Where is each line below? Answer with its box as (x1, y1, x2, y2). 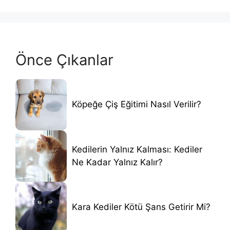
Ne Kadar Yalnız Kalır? (72, 157, 163, 167)
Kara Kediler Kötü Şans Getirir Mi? (72, 202, 210, 213)
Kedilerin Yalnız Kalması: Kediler (72, 144, 202, 155)
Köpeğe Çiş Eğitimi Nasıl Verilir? (72, 99, 201, 110)
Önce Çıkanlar (15, 50, 113, 69)
